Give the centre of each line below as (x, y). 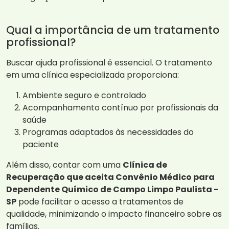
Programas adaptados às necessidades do (108, 132)
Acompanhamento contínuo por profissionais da (120, 108)
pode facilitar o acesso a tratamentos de (100, 202)
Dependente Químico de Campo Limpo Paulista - (112, 190)
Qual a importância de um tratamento (113, 30)
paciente (41, 145)
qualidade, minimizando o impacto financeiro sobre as (114, 214)
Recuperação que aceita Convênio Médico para (110, 177)
